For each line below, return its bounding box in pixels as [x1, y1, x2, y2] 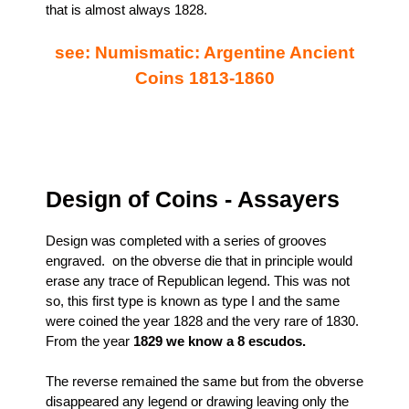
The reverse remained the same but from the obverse [46, 373, 363, 390]
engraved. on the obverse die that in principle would [46, 252, 352, 268]
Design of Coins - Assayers [46, 185, 340, 212]
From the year [46, 332, 133, 349]
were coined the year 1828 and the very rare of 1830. [46, 312, 359, 329]
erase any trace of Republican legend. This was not [46, 272, 350, 288]
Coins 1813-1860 [134, 68, 275, 89]
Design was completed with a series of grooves [46, 232, 327, 248]
